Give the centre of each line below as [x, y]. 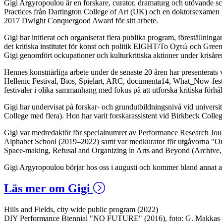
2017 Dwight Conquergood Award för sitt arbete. [81, 20]
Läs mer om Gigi [49, 188]
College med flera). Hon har [49, 115]
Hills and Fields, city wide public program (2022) [81, 209]
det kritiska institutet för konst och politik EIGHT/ [82, 46]
